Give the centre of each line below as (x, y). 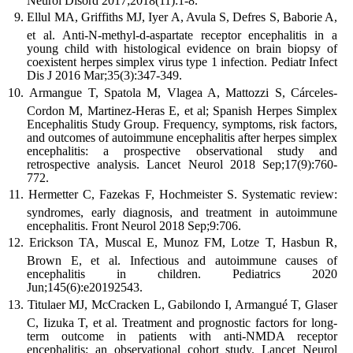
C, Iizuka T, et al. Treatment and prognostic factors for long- (182, 322)
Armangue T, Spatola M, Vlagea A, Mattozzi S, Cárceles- (184, 92)
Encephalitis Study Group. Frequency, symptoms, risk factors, (182, 124)
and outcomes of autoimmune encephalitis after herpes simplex (182, 137)
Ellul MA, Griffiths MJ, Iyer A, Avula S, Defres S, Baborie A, (182, 17)
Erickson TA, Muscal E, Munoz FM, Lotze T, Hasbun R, (184, 243)
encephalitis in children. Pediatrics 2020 (182, 274)
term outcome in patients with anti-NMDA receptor (182, 336)
